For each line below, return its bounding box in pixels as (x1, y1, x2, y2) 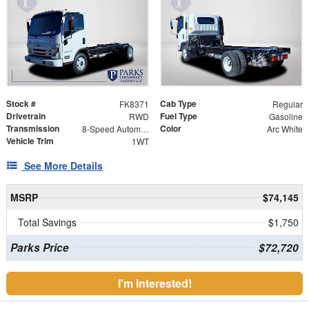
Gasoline (268, 110, 303, 123)
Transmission (6, 122, 59, 135)
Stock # (6, 97, 36, 110)
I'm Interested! (117, 275, 192, 292)
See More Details (24, 159, 103, 173)
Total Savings (18, 215, 77, 230)
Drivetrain (6, 110, 46, 123)
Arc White (266, 123, 303, 135)
